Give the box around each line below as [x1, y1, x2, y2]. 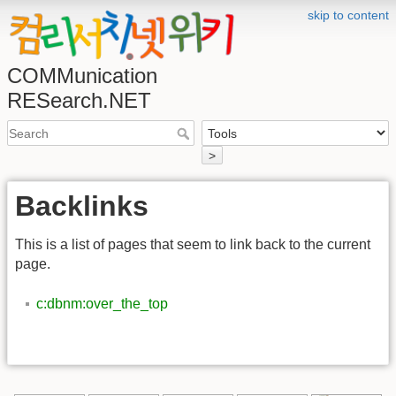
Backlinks [15, 189, 148, 222]
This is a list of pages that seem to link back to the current [15, 237, 370, 253]
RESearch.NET [7, 88, 151, 112]
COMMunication [7, 64, 157, 88]
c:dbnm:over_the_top [36, 295, 168, 311]
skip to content [308, 8, 389, 22]
